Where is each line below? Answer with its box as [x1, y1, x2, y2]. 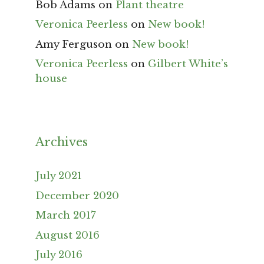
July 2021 [35, 170, 82, 183]
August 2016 [35, 229, 100, 242]
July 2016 [35, 249, 82, 262]
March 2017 [35, 209, 96, 222]
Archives [35, 135, 88, 150]
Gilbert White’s [148, 58, 228, 71]
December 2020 [35, 189, 119, 202]
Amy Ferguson [35, 38, 112, 51]
